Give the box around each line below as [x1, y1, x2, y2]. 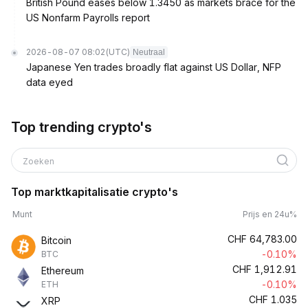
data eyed [26, 76, 73, 88]
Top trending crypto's [11, 119, 152, 135]
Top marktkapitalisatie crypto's [11, 185, 178, 199]
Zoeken [23, 156, 56, 166]
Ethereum [41, 265, 84, 276]
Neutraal [133, 47, 165, 57]
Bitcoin [41, 234, 71, 246]
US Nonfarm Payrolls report [26, 12, 150, 23]
